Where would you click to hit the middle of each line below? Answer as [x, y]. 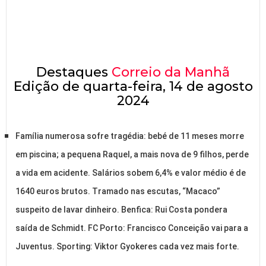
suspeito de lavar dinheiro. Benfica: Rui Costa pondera [121, 210]
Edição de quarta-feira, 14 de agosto [133, 87]
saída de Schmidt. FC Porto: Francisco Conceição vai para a [132, 228]
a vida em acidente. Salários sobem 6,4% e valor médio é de [131, 173]
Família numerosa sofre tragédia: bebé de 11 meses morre [130, 136]
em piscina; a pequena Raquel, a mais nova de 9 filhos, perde [132, 155]
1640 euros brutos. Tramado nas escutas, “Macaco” [118, 191]
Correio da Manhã [171, 72]
